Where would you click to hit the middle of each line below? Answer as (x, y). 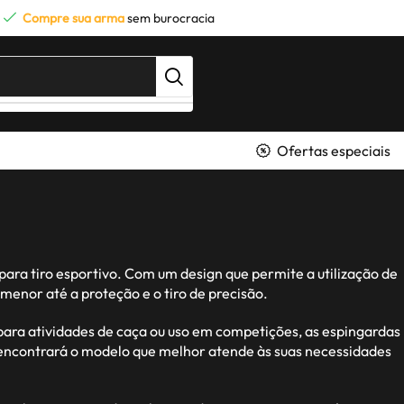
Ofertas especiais (334, 150)
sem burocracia (170, 18)
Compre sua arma (73, 18)
